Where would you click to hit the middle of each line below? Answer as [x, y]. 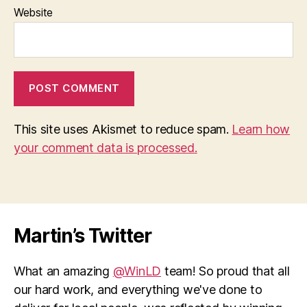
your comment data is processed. [106, 147]
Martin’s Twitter [83, 235]
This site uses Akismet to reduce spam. [123, 129]
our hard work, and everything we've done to [138, 289]
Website [34, 12]
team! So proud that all [225, 271]
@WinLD [137, 271]
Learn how [261, 129]
